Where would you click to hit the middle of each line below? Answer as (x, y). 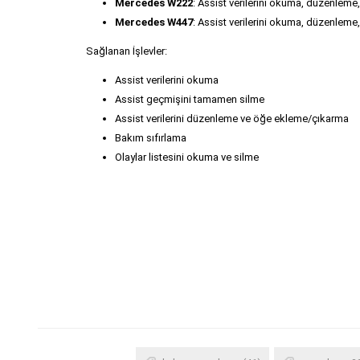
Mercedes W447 (154, 22)
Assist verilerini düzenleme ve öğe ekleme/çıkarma (232, 118)
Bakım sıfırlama (151, 137)
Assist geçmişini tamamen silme (190, 99)
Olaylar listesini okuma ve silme (187, 157)
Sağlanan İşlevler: (127, 51)
